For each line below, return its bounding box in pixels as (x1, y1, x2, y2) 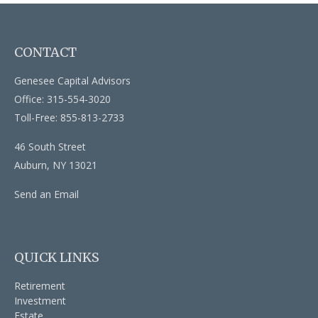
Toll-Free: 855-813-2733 (14, 110, 124, 124)
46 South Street (14, 139, 86, 153)
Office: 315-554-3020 (14, 92, 111, 106)
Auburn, (14, 158, 50, 172)
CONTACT (14, 43, 77, 60)
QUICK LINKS (14, 248, 99, 265)
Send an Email (14, 187, 79, 201)
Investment (14, 293, 66, 307)
